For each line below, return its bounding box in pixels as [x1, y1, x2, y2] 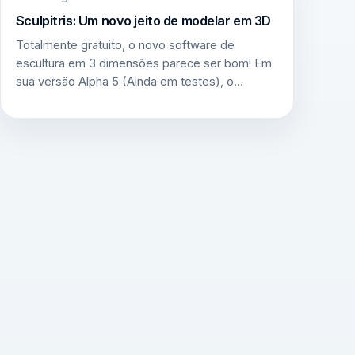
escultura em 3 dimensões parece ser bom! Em [15, 56, 272, 71]
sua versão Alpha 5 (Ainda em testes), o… [15, 74, 243, 90]
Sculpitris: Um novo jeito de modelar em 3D [15, 12, 272, 29]
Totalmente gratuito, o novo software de [15, 38, 235, 53]
